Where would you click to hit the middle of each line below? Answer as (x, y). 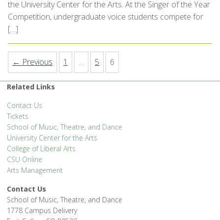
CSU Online (25, 160)
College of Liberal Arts (41, 149)
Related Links (31, 87)
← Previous (32, 62)
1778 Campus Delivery (42, 211)
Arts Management (35, 170)
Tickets (18, 116)
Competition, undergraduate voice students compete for (106, 17)
